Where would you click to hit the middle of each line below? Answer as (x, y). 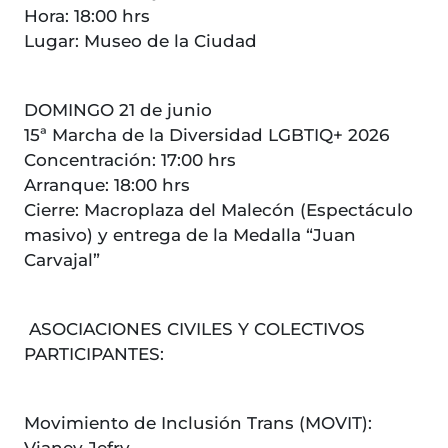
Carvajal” (62, 260)
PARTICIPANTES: (99, 354)
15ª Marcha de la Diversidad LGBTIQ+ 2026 (206, 135)
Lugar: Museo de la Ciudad (140, 41)
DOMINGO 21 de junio (118, 110)
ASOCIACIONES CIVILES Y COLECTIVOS (194, 329)
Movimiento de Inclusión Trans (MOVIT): (198, 423)
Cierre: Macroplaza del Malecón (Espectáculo (218, 210)
